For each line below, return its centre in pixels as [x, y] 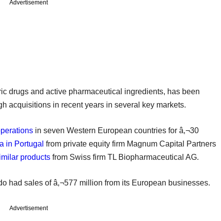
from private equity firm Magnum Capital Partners [130, 144]
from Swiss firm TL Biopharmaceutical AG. [125, 157]
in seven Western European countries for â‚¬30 [116, 130]
